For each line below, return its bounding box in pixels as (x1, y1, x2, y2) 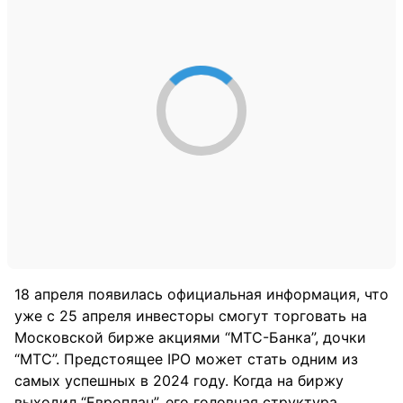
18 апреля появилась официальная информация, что (14, 285, 389, 303)
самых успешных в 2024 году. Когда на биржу (14, 372, 344, 390)
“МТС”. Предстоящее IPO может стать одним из (14, 350, 358, 368)
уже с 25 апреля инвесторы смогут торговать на (14, 307, 367, 325)
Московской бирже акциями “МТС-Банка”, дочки (14, 328, 366, 346)
